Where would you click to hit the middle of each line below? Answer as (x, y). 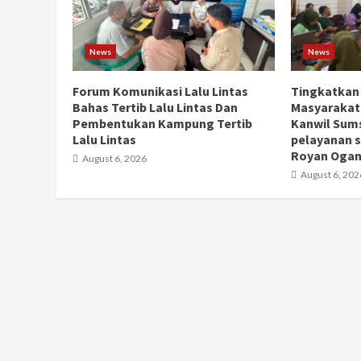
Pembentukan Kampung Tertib (162, 124)
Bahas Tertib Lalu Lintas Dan (155, 108)
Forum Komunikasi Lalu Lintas (160, 91)
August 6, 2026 (114, 159)
